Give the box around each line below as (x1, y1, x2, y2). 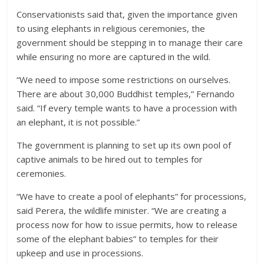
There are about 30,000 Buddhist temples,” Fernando (16, 88, 235, 100)
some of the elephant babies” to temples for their (16, 233, 219, 245)
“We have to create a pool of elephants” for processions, (16, 190, 247, 202)
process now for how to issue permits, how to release (16, 219, 238, 230)
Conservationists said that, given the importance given (16, 8, 238, 20)
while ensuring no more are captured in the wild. (16, 51, 211, 62)
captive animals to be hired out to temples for (16, 153, 203, 165)
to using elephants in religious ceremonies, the (16, 22, 206, 34)
